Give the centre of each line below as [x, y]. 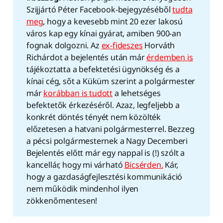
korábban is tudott [78, 93]
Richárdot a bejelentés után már [86, 57]
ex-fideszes [122, 46]
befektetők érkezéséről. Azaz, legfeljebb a [103, 105]
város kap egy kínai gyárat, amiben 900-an [104, 34]
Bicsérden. [144, 165]
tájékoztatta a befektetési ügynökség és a [103, 69]
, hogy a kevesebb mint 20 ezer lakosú [113, 22]
